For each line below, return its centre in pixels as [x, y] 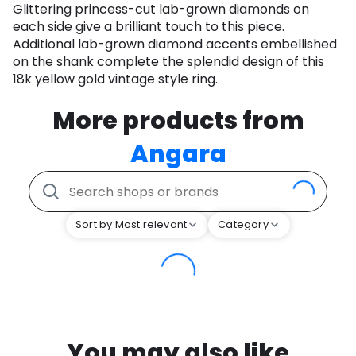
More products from [178, 121]
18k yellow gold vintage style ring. [115, 79]
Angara [178, 155]
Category [243, 225]
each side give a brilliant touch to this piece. [149, 27]
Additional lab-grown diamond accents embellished [175, 44]
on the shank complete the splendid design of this [168, 62]
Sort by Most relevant [132, 225]
